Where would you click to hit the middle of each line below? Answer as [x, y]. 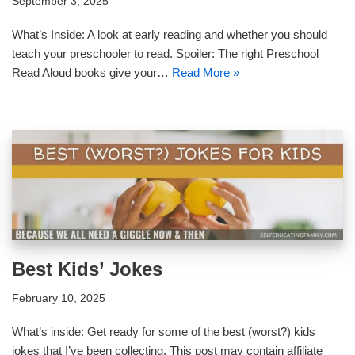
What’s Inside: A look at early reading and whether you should [170, 34]
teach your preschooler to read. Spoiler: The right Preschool [165, 53]
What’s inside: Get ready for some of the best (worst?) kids [164, 331]
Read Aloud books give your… [92, 72]
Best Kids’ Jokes [87, 269]
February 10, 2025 [59, 298]
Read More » [206, 72]
